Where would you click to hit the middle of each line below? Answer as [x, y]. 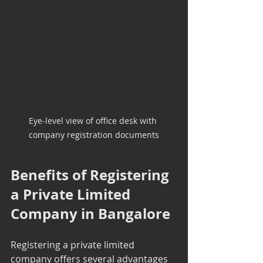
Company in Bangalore [90, 213]
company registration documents [94, 134]
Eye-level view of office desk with [94, 120]
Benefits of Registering [92, 175]
